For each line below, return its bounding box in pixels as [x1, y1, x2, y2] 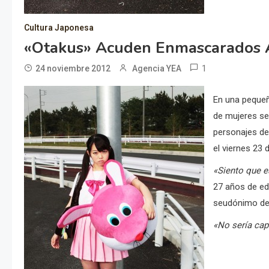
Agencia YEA [132, 64, 181, 73]
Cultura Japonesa [24, 23, 94, 32]
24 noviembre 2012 [35, 64, 110, 73]
